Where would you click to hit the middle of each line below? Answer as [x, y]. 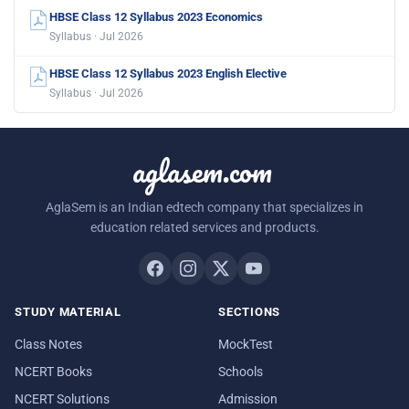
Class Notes [48, 345]
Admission [248, 399]
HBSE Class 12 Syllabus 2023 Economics [156, 17]
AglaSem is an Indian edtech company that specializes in [204, 208]
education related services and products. [204, 228]
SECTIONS [250, 312]
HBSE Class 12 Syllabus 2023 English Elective [168, 74]
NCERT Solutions [62, 399]
